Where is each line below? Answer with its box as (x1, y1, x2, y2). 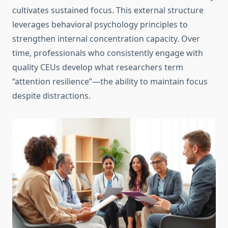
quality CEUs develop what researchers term (12, 62, 183, 73)
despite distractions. (12, 90, 91, 102)
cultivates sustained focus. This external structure (12, 5, 204, 16)
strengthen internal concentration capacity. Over (12, 33, 200, 45)
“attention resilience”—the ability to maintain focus (12, 76, 208, 88)
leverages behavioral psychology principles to (12, 19, 188, 31)
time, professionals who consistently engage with (12, 47, 203, 59)
